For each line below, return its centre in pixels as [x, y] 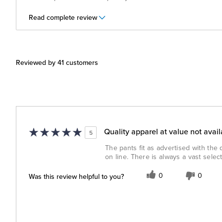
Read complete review [63, 18]
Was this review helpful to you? [76, 176]
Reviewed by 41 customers [57, 63]
